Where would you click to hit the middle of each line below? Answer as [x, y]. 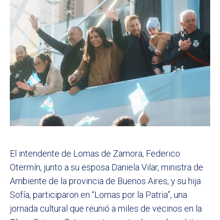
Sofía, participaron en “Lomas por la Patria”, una [98, 195]
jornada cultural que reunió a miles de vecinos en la [106, 209]
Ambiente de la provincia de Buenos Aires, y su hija [105, 181]
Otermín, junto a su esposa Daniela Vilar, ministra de [107, 167]
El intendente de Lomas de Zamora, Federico [95, 154]
